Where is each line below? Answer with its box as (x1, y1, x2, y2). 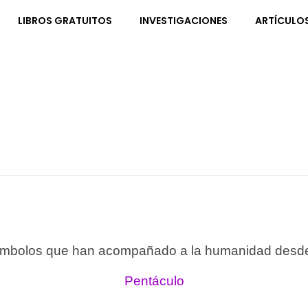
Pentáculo (124, 274, 184, 288)
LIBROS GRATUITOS (18, 13, 112, 27)
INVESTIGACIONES (140, 13, 228, 27)
